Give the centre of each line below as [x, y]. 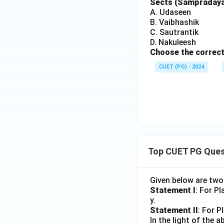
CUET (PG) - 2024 [181, 67]
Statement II [174, 210]
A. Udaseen [170, 12]
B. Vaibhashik [174, 22]
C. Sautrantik [174, 32]
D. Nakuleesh [173, 42]
